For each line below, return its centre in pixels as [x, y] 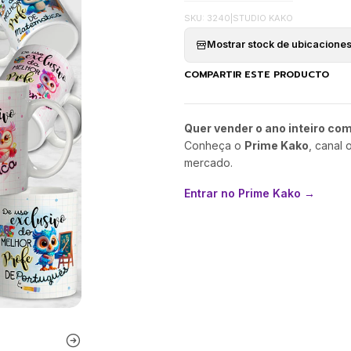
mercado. [208, 162]
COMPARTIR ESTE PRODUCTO [256, 75]
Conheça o [214, 145]
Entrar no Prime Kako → [249, 193]
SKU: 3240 [207, 18]
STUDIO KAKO [262, 18]
